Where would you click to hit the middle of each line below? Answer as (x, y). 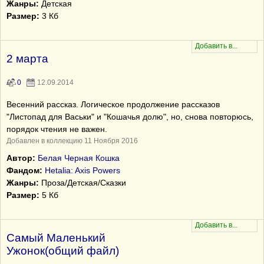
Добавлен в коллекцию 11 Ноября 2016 (72, 141)
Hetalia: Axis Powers (82, 170)
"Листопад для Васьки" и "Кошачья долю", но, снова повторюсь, (130, 117)
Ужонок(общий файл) (63, 251)
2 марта (27, 59)
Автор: (21, 158)
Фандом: (24, 170)
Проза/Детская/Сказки (82, 183)
